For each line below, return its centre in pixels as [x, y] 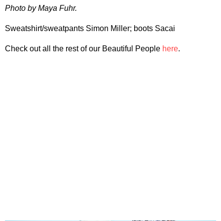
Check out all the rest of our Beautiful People [84, 49]
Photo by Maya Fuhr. [41, 8]
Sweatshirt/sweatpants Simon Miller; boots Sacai [90, 29]
